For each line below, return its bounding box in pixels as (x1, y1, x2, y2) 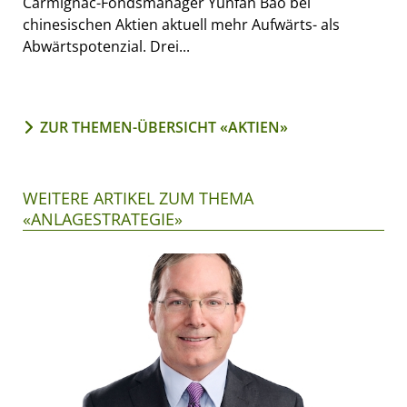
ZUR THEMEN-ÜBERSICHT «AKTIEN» (40, 116, 288, 137)
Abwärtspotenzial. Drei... (23, 35, 190, 56)
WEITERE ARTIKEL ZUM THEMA (23, 186, 253, 209)
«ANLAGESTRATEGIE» (23, 207, 183, 230)
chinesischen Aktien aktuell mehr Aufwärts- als (23, 14, 340, 35)
